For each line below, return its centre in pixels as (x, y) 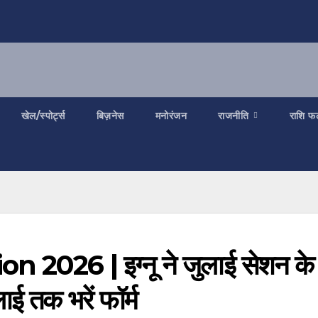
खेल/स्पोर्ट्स (43, 116)
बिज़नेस (110, 116)
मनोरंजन (171, 116)
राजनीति (235, 116)
